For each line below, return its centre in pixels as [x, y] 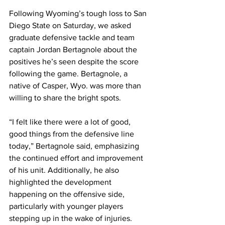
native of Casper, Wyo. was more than [76, 85]
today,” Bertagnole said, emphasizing [75, 146]
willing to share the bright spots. [66, 97]
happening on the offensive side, [68, 194]
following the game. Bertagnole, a [69, 73]
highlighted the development [61, 182]
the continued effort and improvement [77, 158]
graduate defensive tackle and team [73, 37]
